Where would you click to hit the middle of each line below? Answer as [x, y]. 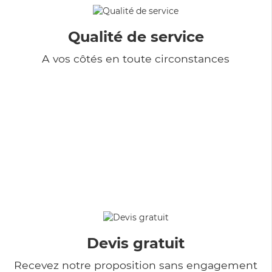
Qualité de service [136, 36]
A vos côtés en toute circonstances [136, 58]
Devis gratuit [136, 243]
